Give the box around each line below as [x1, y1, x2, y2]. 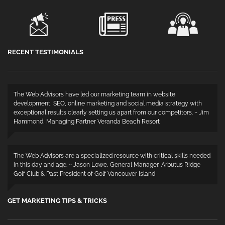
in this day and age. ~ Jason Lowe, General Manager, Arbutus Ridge [14, 161, 200, 169]
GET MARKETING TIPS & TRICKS [8, 197, 107, 205]
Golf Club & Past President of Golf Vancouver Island [14, 170, 155, 178]
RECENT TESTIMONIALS [8, 48, 83, 56]
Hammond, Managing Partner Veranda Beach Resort [14, 118, 160, 126]
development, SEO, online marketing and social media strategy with [14, 100, 202, 107]
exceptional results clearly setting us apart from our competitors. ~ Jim [14, 109, 209, 117]
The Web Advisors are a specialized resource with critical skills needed [14, 152, 210, 160]
